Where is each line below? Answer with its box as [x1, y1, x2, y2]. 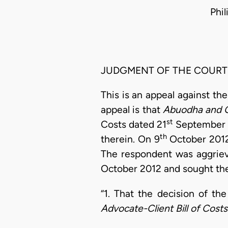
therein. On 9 [101, 133, 160, 146]
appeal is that [101, 104, 163, 116]
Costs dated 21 [101, 119, 167, 131]
